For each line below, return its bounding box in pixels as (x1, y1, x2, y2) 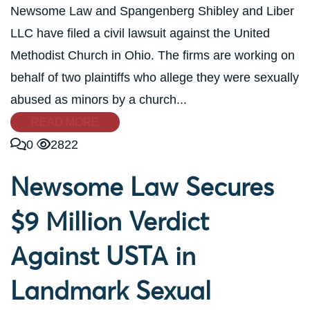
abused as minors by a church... (10, 92, 187, 107)
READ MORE (31, 116, 99, 128)
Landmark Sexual (10, 275, 211, 306)
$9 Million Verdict (10, 206, 209, 237)
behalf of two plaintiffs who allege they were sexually (10, 70, 299, 84)
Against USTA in (10, 240, 196, 271)
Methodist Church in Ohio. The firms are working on (10, 48, 295, 62)
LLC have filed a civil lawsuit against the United (10, 26, 270, 40)
